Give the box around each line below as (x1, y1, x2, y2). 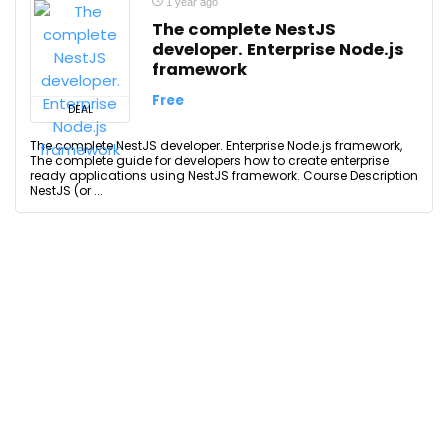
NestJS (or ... (30, 182, 103, 199)
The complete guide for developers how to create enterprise (30, 152, 389, 169)
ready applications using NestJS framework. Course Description (30, 167, 418, 184)
